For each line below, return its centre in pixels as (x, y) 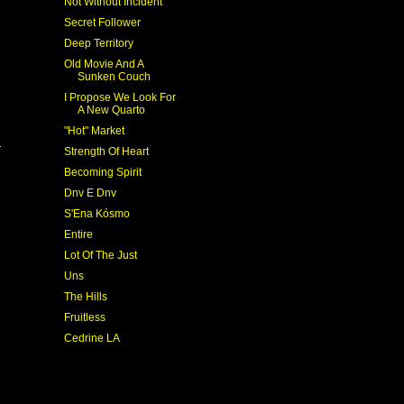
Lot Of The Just (100, 255)
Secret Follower (102, 23)
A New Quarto (111, 110)
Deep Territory (98, 43)
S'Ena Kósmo (96, 214)
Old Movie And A (103, 64)
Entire (78, 234)
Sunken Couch (114, 77)
